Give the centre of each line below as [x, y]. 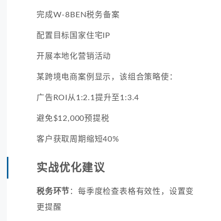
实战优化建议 [71, 167]
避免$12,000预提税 [73, 118]
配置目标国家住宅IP [74, 35]
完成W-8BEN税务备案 [78, 15]
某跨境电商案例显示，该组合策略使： [107, 77]
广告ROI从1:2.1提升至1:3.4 [88, 97]
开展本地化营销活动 [74, 56]
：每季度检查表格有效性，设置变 [132, 191]
